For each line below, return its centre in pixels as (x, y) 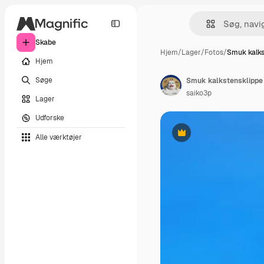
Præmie (194, 137)
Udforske (50, 118)
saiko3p (199, 93)
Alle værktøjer (59, 137)
